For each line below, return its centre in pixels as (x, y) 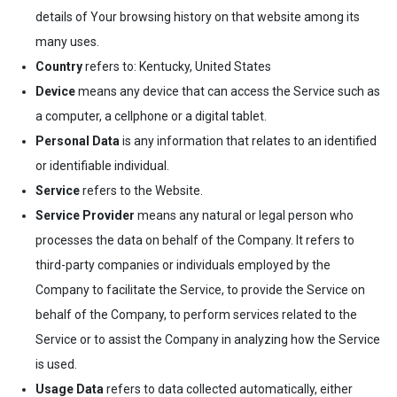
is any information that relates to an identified (248, 140)
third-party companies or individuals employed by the (183, 265)
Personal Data (78, 140)
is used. (56, 364)
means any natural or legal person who (244, 215)
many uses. (67, 41)
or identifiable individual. (102, 165)
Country (59, 66)
